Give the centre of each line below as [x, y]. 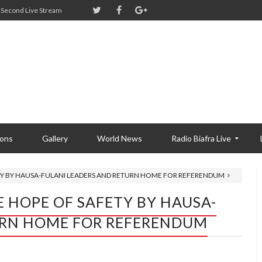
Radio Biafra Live [201, 138]
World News [120, 138]
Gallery [55, 138]
